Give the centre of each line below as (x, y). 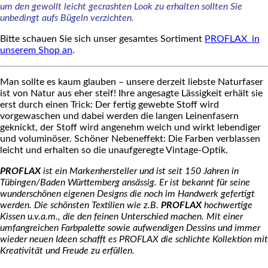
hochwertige (227, 205)
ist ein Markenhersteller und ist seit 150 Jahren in (140, 171)
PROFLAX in (232, 39)
